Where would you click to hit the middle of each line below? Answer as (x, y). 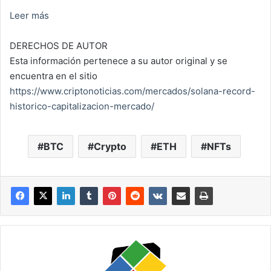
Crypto (110, 146)
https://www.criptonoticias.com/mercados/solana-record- (132, 91)
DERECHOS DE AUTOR (59, 46)
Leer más (29, 15)
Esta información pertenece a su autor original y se (119, 61)
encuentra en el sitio (54, 76)
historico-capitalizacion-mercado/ (82, 106)
